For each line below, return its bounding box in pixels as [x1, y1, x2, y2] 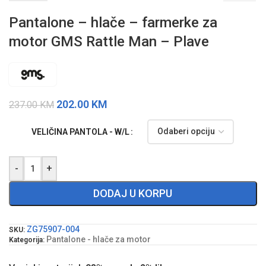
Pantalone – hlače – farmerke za [9, 14, 217, 31]
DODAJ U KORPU [93, 186, 173, 199]
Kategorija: [9, 235, 45, 244]
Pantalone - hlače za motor [46, 234, 151, 244]
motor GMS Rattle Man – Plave [9, 33, 209, 50]
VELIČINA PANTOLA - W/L [31, 126, 130, 137]
